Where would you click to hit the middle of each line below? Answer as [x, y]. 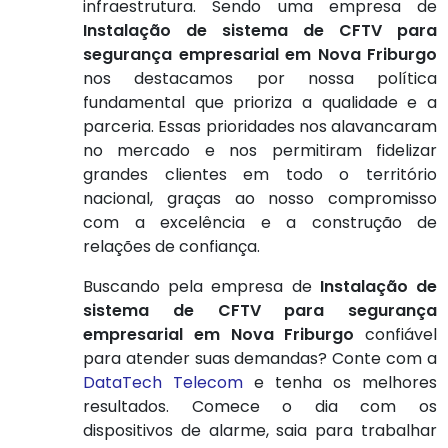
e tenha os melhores [340, 383]
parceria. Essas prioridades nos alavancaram [260, 127]
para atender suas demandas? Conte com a [260, 359]
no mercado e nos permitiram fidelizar [260, 151]
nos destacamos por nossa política [260, 79]
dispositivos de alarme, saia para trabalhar [260, 431]
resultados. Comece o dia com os [260, 407]
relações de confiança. [171, 247]
